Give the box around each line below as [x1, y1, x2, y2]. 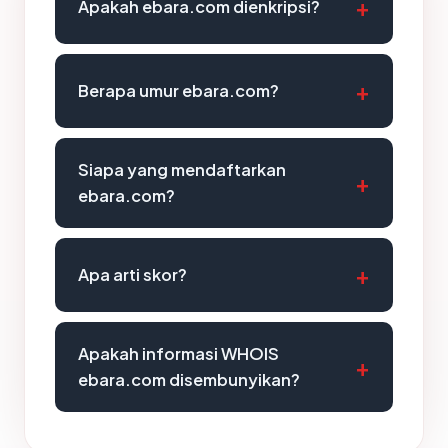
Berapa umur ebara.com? [78, 80, 279, 101]
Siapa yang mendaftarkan [78, 159, 286, 180]
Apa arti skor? [78, 264, 187, 285]
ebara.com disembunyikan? [78, 369, 300, 390]
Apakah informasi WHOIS [78, 343, 279, 364]
